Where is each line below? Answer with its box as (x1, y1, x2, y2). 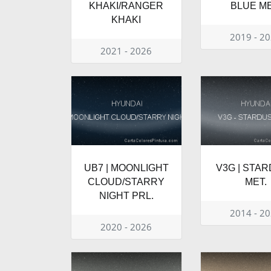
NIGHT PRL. (99, 191, 154, 201)
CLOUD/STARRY (88, 177, 165, 188)
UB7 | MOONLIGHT (83, 163, 169, 174)
